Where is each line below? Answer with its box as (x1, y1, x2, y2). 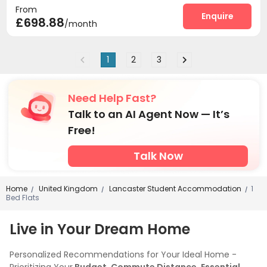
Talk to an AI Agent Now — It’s (68, 106, 229, 122)
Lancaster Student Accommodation (107, 183, 241, 194)
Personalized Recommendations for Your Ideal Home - (10, 248, 237, 260)
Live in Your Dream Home (10, 219, 190, 239)
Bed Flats (6, 192, 39, 203)
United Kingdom (37, 183, 98, 194)
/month (64, 17, 97, 30)
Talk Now (133, 148, 183, 163)
